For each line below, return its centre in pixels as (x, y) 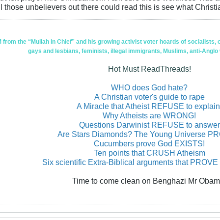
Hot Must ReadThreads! (149, 69)
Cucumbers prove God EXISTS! (149, 143)
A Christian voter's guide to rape (149, 96)
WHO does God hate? (149, 87)
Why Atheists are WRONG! (149, 115)
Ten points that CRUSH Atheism (149, 152)
